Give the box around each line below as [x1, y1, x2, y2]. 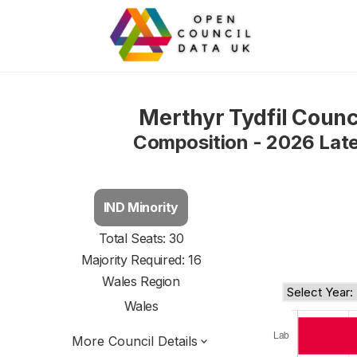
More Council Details [72, 333, 198, 349]
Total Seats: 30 [98, 230, 184, 246]
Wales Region [102, 273, 180, 289]
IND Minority [103, 199, 179, 215]
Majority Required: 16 [80, 252, 202, 268]
